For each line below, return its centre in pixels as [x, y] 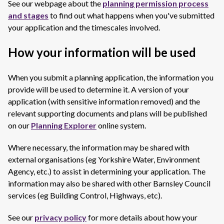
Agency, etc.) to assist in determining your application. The [107, 171]
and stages [28, 15]
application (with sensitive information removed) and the [104, 101]
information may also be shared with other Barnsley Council [109, 183]
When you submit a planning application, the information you [111, 77]
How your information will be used [102, 52]
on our [19, 125]
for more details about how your [142, 217]
